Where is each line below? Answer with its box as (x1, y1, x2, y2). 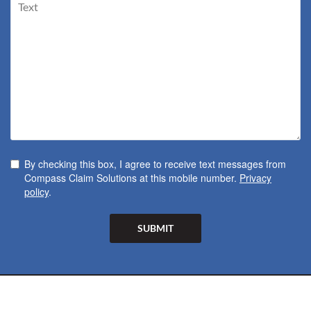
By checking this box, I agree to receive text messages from (24, 157, 286, 171)
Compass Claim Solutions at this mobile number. (24, 171, 239, 185)
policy (24, 185, 49, 199)
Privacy (239, 171, 271, 185)
